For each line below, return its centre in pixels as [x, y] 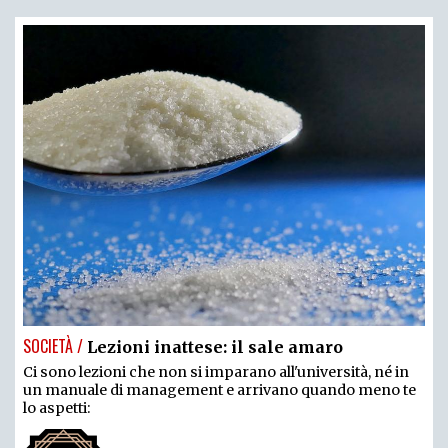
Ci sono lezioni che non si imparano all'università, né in [216, 372]
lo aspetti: [56, 408]
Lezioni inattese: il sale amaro [215, 347]
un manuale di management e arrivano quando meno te [219, 390]
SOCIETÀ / [53, 346]
